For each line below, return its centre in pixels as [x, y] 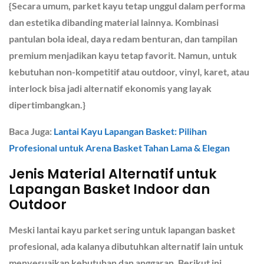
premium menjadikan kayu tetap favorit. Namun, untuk [123, 55]
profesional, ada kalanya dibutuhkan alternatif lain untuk [126, 246]
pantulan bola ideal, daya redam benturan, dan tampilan [123, 38]
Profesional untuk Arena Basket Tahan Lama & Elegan [119, 147]
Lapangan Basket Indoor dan [109, 189]
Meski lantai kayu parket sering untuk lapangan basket [122, 229]
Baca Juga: [30, 131]
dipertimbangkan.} [47, 104]
